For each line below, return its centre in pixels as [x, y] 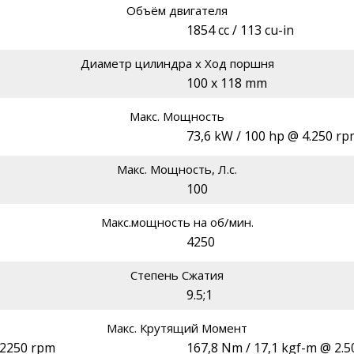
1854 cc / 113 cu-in [240, 30]
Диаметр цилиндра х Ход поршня [177, 64]
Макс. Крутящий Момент [177, 328]
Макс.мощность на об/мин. [177, 222]
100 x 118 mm [227, 83]
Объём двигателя [177, 11]
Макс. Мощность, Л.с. [177, 169]
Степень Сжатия [177, 275]
